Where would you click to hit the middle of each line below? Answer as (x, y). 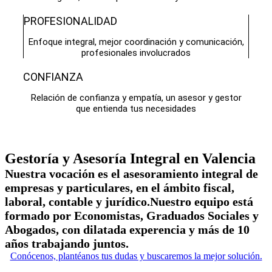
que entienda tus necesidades (136, 109)
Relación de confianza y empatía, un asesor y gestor (136, 98)
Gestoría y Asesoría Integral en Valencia (130, 158)
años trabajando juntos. (67, 243)
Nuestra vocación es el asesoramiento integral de (131, 174)
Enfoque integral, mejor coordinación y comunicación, (136, 42)
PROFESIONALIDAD (70, 21)
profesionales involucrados (136, 53)
